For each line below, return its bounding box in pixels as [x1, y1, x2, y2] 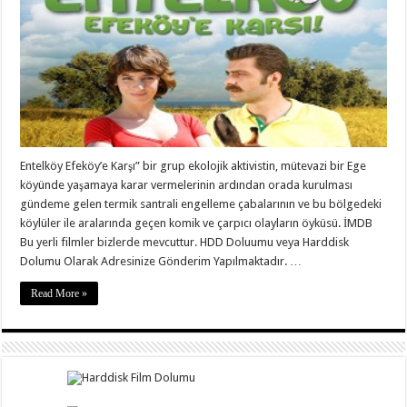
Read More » [31, 287, 88, 301]
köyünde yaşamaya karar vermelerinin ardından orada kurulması [20, 178, 353, 193]
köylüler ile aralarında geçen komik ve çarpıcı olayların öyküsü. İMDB [20, 216, 373, 231]
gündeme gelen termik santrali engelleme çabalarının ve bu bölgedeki [20, 197, 382, 212]
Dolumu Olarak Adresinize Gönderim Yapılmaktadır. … [20, 254, 303, 269]
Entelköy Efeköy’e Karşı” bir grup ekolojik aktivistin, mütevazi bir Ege [20, 159, 367, 174]
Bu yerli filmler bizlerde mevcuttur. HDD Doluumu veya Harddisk [20, 235, 350, 250]
